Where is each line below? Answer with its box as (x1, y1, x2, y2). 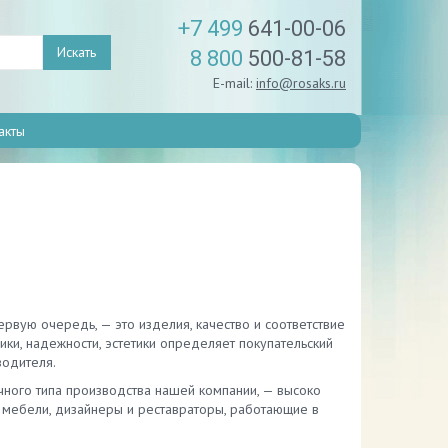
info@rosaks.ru (256, 74, 346, 92)
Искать (57, 43, 96, 61)
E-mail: (213, 74, 256, 92)
